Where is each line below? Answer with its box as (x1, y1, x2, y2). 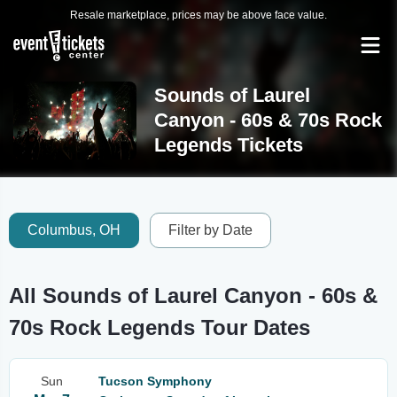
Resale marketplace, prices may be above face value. (70, 9, 327, 21)
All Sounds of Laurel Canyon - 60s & (9, 284, 378, 307)
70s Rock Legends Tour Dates (9, 315, 310, 339)
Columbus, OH (27, 222, 121, 237)
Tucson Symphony (98, 374, 212, 388)
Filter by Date (168, 222, 253, 237)
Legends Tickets (153, 134, 303, 156)
